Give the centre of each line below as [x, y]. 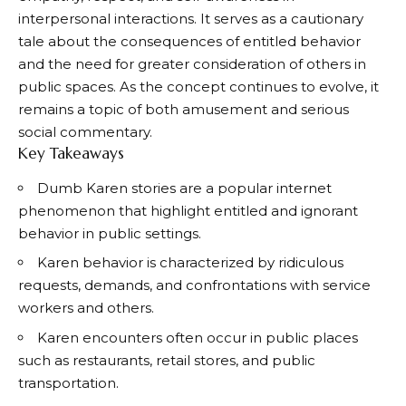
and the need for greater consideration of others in [192, 64]
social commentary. [85, 132]
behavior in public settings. [110, 233]
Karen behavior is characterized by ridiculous [190, 263]
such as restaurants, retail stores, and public [167, 360]
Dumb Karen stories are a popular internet [184, 188]
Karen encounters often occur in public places [198, 337]
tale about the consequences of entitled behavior [189, 42]
